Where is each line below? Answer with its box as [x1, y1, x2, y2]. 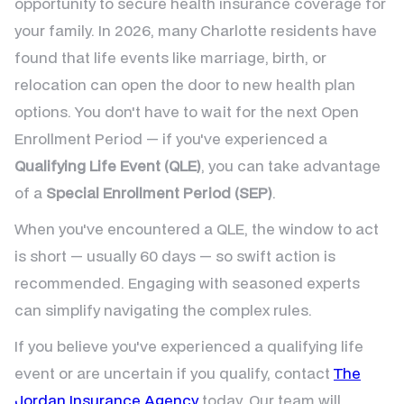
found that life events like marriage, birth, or [14, 47, 326, 69]
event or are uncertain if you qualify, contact [14, 363, 334, 384]
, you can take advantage [201, 155, 381, 177]
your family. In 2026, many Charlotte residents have [14, 20, 377, 41]
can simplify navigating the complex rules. [14, 299, 312, 321]
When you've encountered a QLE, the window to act [14, 218, 379, 240]
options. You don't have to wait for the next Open [14, 101, 359, 123]
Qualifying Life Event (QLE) [14, 155, 201, 177]
